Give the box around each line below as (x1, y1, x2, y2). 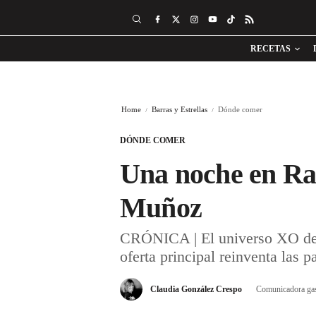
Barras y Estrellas (152, 105, 207, 114)
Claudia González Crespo (150, 284, 242, 294)
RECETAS (250, 44, 291, 54)
